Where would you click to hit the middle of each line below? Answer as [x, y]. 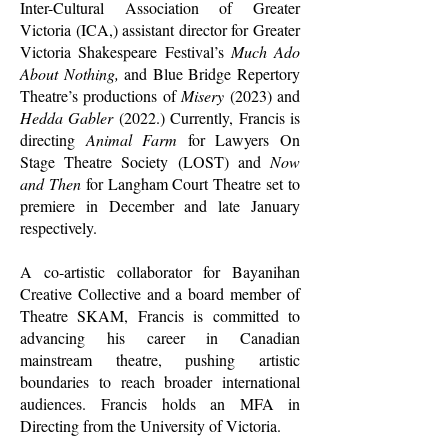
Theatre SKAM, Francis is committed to [160, 315]
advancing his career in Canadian [160, 337]
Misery [205, 95]
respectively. [61, 227]
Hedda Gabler [69, 117]
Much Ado [265, 51]
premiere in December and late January [160, 205]
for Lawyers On [239, 139]
